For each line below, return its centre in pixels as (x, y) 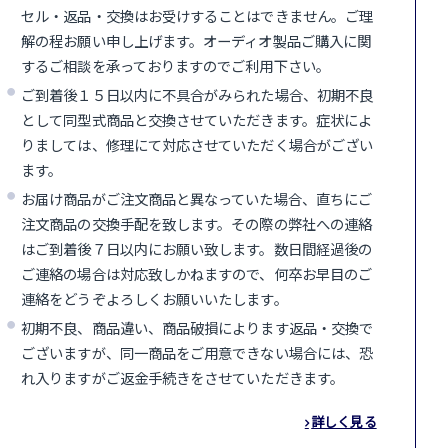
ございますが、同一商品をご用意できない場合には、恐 (197, 352)
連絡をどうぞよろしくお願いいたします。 (154, 298)
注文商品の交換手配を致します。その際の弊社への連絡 (197, 223)
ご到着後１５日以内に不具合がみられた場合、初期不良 (197, 94)
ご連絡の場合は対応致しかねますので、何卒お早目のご (197, 273)
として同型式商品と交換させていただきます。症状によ (197, 119)
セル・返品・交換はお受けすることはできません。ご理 (197, 15)
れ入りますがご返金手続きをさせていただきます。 (182, 377)
